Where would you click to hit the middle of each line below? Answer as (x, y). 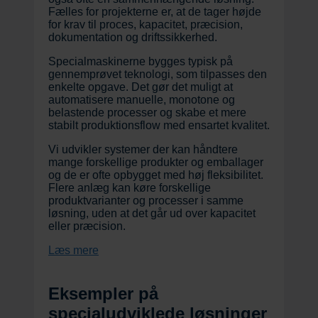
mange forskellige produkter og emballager (156, 162)
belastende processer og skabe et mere (147, 112)
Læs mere (73, 250)
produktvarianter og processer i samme (146, 200)
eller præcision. (87, 226)
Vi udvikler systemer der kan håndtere (143, 149)
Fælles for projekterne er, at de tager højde (155, 11)
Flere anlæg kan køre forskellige (130, 187)
